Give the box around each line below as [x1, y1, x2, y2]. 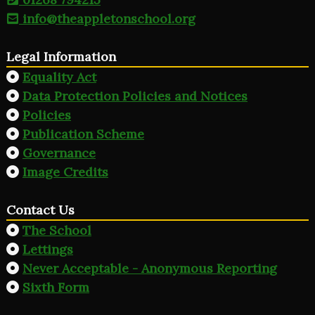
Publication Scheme [22, 126, 144, 143]
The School [22, 221, 91, 238]
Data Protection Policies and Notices [22, 88, 247, 105]
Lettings [22, 240, 73, 257]
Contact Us [6, 202, 75, 219]
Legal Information [6, 49, 116, 65]
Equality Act [22, 69, 96, 86]
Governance [22, 145, 96, 162]
